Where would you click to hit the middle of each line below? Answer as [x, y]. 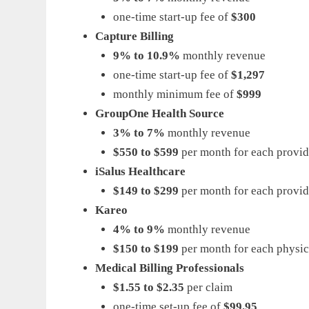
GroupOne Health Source [160, 113]
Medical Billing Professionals [170, 268]
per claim [209, 287]
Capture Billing [134, 36]
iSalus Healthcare [140, 171]
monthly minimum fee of [175, 94]
